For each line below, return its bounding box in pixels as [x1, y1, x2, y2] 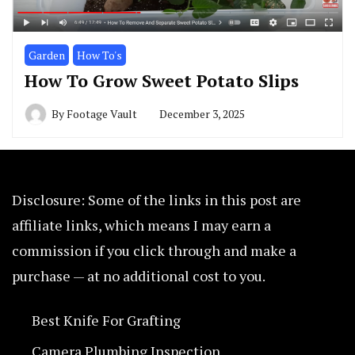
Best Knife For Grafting [32, 311, 181, 330]
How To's [77, 48, 122, 63]
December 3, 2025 [159, 106, 245, 122]
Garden [29, 48, 65, 63]
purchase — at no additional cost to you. [12, 266, 265, 286]
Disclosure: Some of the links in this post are [12, 190, 301, 210]
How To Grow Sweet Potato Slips [25, 69, 299, 93]
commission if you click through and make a [12, 241, 296, 261]
